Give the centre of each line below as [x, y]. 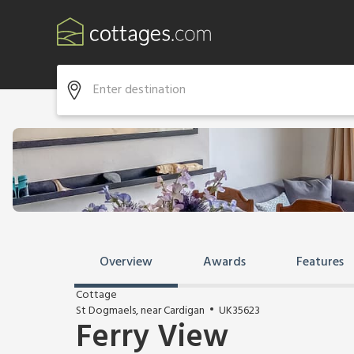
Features [320, 262]
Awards [224, 262]
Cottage [96, 295]
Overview [126, 262]
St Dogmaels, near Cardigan [140, 311]
